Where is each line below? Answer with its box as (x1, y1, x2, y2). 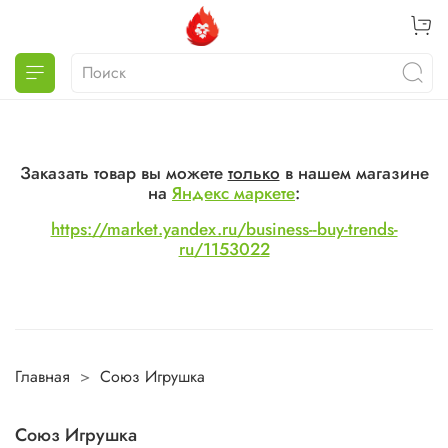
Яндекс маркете (172, 180, 295, 205)
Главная (15, 365, 70, 389)
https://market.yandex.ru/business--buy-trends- (50, 216, 398, 241)
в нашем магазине (279, 160, 429, 185)
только (227, 160, 280, 185)
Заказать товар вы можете (19, 160, 228, 185)
